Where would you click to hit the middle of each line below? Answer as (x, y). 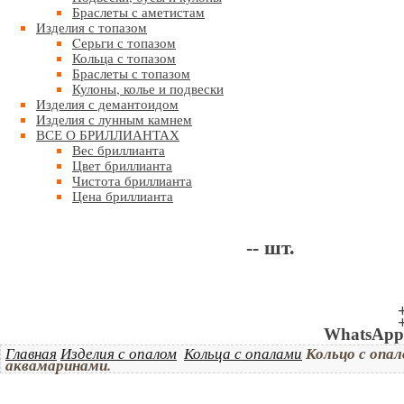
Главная (31, 353)
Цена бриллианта (123, 196)
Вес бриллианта (119, 150)
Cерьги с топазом (124, 42)
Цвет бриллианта (122, 165)
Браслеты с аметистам (138, 12)
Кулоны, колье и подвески (148, 88)
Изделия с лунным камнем (114, 119)
